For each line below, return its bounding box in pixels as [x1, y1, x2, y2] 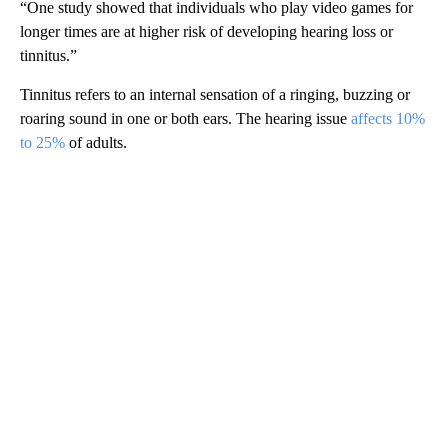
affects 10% [351, 109, 425, 127]
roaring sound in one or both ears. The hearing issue [20, 109, 351, 127]
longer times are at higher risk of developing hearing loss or [20, 22, 393, 40]
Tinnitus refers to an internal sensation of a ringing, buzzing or [20, 85, 410, 103]
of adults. [65, 133, 127, 151]
